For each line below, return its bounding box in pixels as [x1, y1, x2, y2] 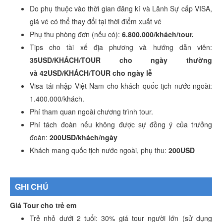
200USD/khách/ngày [50, 132, 119, 142]
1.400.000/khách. [30, 93, 84, 104]
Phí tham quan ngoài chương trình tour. [30, 106, 153, 116]
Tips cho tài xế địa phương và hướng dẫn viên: [30, 42, 212, 52]
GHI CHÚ [15, 180, 49, 192]
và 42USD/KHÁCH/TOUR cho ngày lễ [30, 67, 152, 78]
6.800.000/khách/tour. [122, 29, 194, 39]
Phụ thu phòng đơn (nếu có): [30, 29, 122, 39]
